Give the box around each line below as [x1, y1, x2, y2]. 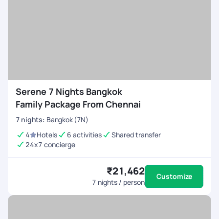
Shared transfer [111, 130, 161, 139]
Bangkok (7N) [46, 115, 88, 124]
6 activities [67, 130, 102, 139]
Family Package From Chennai [16, 98, 141, 110]
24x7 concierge [25, 140, 75, 149]
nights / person [96, 177, 145, 187]
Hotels [37, 130, 57, 139]
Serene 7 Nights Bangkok [16, 86, 122, 97]
